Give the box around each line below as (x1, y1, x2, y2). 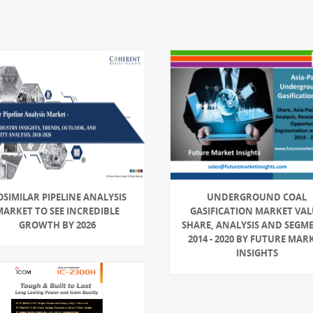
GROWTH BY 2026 (18, 219, 96, 231)
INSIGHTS (235, 247, 278, 259)
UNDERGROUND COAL (207, 191, 307, 203)
